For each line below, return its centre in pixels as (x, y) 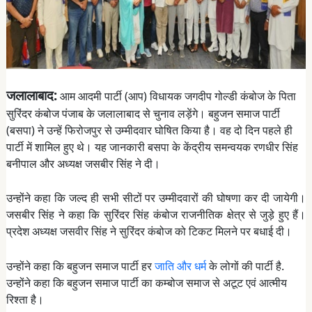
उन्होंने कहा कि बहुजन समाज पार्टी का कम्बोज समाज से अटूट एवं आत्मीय (146, 282)
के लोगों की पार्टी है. (245, 266)
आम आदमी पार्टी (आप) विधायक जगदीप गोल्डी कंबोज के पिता (176, 96)
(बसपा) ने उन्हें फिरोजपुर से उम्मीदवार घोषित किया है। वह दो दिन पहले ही (149, 130)
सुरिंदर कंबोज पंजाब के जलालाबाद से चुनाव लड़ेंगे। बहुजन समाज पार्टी (143, 113)
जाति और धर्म (180, 266)
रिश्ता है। (25, 299)
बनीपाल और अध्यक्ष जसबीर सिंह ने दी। (83, 163)
